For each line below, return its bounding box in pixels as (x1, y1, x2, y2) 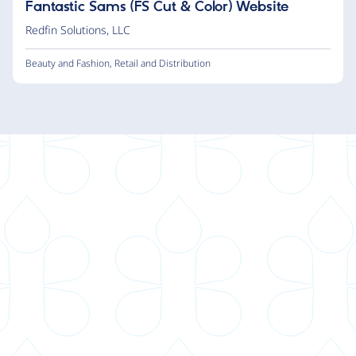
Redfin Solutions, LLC (25, 21, 130, 37)
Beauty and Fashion (25, 56, 110, 70)
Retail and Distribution (114, 56, 211, 70)
